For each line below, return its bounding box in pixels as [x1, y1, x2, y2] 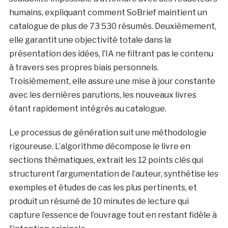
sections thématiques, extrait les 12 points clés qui [9, 155, 203, 165]
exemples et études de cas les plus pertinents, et [9, 183, 197, 193]
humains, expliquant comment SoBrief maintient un [9, 8, 207, 18]
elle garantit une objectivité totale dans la [9, 35, 171, 45]
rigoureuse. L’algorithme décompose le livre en [9, 141, 190, 152]
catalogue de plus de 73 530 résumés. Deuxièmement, [9, 21, 216, 32]
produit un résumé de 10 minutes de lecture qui [9, 196, 189, 207]
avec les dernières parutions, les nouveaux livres [9, 90, 196, 100]
